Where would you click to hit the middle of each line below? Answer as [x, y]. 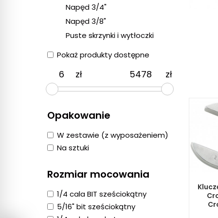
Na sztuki [73, 148]
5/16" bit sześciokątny [96, 207]
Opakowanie [79, 116]
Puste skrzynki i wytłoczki [110, 36]
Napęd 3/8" [86, 21]
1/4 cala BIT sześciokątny [102, 194]
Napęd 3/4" [86, 7]
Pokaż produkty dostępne [103, 55]
